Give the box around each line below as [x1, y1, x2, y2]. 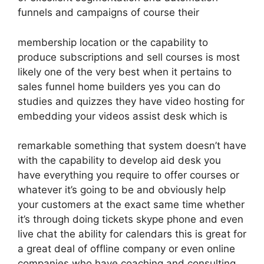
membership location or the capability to [18, 36, 208, 48]
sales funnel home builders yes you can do [18, 80, 220, 93]
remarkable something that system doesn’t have [18, 140, 246, 151]
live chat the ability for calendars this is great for [18, 228, 246, 240]
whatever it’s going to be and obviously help [18, 184, 226, 196]
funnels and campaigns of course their [18, 6, 199, 18]
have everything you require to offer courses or [18, 169, 239, 181]
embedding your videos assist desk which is [18, 110, 227, 122]
